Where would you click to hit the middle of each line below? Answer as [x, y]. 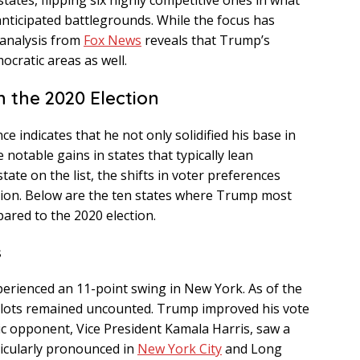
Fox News [112, 41]
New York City [180, 349]
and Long [252, 349]
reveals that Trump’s [206, 41]
